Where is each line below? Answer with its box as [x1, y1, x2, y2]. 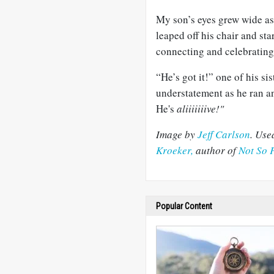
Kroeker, [156, 143, 196, 157]
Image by [156, 127, 198, 141]
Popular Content [156, 201, 212, 211]
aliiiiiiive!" [177, 102, 224, 116]
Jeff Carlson [198, 127, 250, 141]
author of [196, 143, 239, 157]
